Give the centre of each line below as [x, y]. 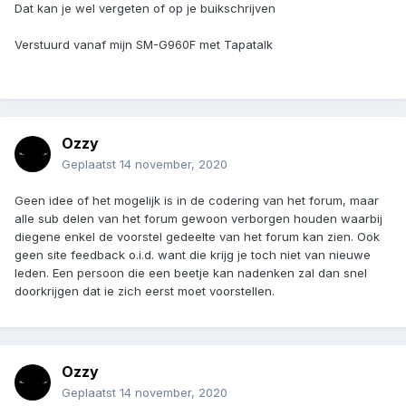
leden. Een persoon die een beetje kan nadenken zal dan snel [191, 273]
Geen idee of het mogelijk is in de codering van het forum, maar [197, 201]
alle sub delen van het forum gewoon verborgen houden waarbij [198, 219]
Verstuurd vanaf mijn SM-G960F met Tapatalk [144, 45]
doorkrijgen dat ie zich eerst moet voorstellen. [145, 291]
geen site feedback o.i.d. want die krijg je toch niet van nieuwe [193, 255]
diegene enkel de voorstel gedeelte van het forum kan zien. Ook [197, 237]
